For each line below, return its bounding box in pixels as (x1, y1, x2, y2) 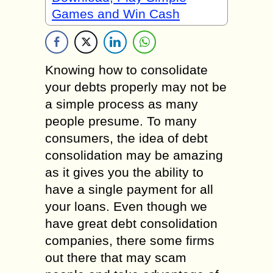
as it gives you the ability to (45, 165, 204, 179)
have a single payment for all (45, 182, 213, 196)
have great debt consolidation (45, 216, 218, 230)
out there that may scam (45, 250, 186, 264)
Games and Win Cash (52, 7, 180, 21)
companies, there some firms (45, 233, 214, 247)
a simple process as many (45, 97, 198, 111)
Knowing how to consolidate (45, 63, 208, 77)
